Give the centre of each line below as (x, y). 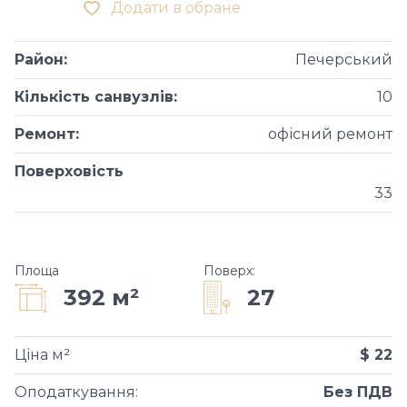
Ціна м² (42, 355)
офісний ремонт (330, 134)
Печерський (344, 60)
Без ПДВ (358, 392)
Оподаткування (75, 392)
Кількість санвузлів (94, 97)
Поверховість (69, 171)
